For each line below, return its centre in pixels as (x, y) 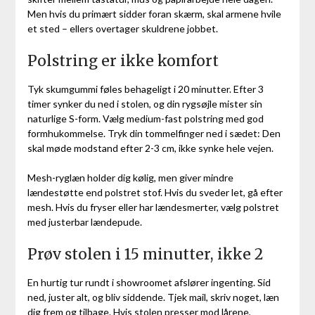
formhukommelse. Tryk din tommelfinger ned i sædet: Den (154, 134)
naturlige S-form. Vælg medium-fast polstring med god (145, 119)
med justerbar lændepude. (84, 222)
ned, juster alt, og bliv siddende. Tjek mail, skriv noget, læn (153, 297)
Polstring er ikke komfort (123, 61)
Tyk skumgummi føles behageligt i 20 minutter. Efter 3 (145, 89)
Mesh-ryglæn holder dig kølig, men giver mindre (130, 178)
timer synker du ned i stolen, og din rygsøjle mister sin (144, 104)
